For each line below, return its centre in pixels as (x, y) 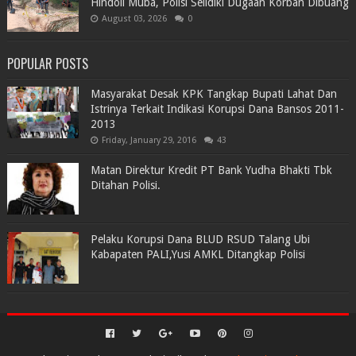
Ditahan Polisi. (125, 185)
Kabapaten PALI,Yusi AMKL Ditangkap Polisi (197, 254)
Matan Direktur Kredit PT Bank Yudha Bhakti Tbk (211, 170)
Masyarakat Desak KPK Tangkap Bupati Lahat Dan (213, 94)
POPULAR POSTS (47, 64)
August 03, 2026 (134, 19)
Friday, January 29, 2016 (149, 140)
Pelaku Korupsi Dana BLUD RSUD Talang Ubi (200, 239)
